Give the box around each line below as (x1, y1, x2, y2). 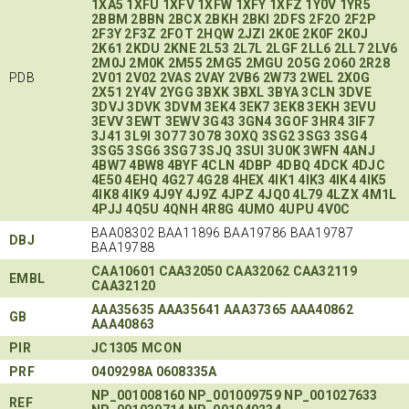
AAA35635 (91, 302, 155, 318)
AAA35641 (157, 302, 221, 318)
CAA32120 (91, 278, 156, 294)
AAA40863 (91, 317, 155, 332)
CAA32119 (292, 264, 357, 279)
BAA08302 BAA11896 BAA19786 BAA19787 (91, 225, 353, 241)
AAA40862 (289, 302, 353, 318)
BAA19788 (91, 240, 155, 256)
